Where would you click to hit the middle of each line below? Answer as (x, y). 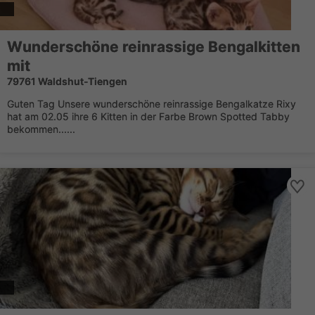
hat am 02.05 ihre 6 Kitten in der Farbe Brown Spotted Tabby (148, 116)
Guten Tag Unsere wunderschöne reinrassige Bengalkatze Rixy (152, 104)
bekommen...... (41, 129)
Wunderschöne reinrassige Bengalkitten (154, 47)
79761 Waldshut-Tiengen (67, 81)
